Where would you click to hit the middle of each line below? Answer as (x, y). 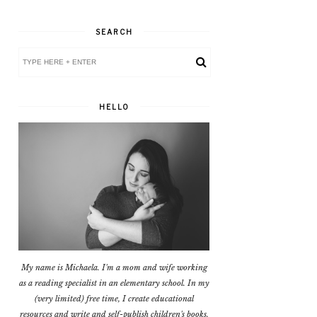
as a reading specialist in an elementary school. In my (114, 283)
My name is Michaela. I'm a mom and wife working (114, 267)
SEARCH (114, 32)
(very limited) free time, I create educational (114, 298)
